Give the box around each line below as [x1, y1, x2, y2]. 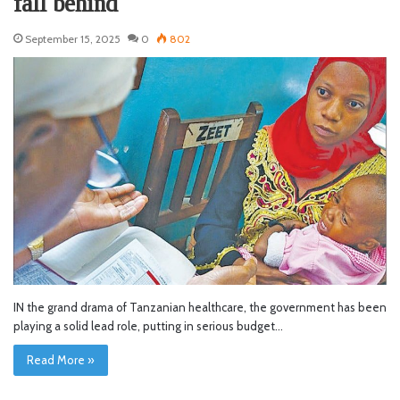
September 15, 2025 [25, 31, 121, 46]
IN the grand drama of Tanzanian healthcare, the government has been [13, 300, 387, 315]
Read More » [27, 353, 95, 368]
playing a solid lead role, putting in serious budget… [13, 319, 283, 334]
